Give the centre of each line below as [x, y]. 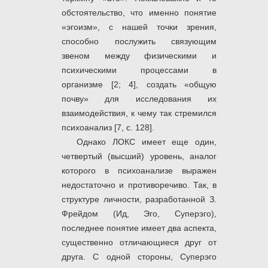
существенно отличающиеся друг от [139, 243]
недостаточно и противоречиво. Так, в [139, 185]
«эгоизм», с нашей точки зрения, [139, 27]
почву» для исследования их [139, 99]
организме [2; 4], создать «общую [139, 85]
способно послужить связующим [139, 42]
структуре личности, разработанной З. [139, 200]
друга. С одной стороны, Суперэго [139, 257]
